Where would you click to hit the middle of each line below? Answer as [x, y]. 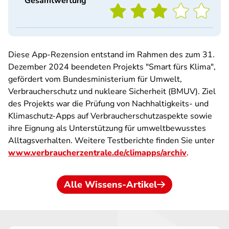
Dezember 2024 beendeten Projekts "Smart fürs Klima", [112, 67]
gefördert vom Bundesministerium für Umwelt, [95, 79]
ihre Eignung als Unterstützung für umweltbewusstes [107, 128]
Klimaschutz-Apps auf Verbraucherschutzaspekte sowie [110, 116]
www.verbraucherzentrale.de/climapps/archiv [97, 153]
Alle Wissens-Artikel [110, 185]
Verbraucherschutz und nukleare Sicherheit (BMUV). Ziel [112, 91]
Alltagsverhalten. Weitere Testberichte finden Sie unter [111, 141]
